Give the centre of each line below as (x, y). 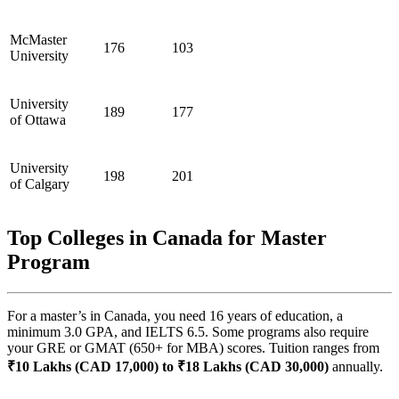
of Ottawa (38, 119)
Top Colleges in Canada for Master (167, 238)
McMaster (38, 39)
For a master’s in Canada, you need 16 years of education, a (175, 316)
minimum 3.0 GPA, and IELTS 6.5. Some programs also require (188, 332)
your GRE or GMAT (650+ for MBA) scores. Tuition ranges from (193, 348)
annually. (356, 367)
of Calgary (40, 183)
